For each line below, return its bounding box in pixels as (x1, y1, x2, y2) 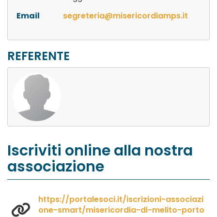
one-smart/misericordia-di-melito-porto (38, 204, 204, 216)
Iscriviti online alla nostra (7, 140, 193, 161)
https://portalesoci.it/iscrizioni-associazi (38, 194, 203, 205)
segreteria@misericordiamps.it (63, 10, 188, 21)
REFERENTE (7, 47, 70, 64)
